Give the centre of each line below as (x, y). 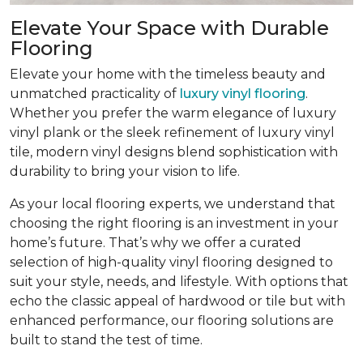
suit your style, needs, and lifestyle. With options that (179, 281)
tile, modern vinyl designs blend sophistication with (174, 152)
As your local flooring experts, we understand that (173, 203)
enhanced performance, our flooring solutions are (172, 320)
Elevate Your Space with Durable (169, 28)
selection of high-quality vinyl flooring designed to (171, 262)
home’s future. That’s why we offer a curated (156, 242)
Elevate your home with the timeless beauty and (168, 74)
